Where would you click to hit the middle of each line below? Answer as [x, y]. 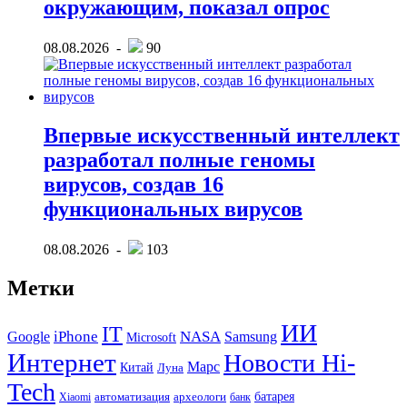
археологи [200, 396]
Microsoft [151, 337]
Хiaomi [75, 397]
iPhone [76, 336]
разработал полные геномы [179, 159]
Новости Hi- [289, 362]
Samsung [251, 336]
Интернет [62, 362]
